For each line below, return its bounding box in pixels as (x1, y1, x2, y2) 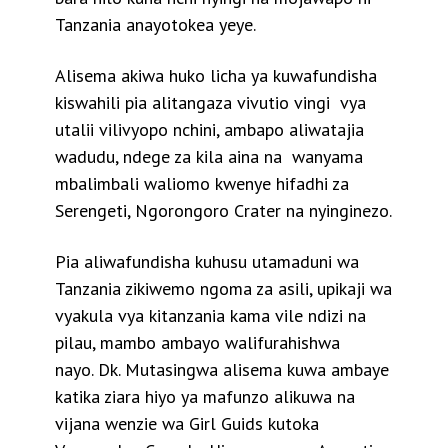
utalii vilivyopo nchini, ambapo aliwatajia (55, 117, 364, 141)
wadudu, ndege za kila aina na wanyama (55, 144, 363, 168)
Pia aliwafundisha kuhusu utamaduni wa (55, 249, 359, 273)
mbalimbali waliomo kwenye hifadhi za (55, 171, 349, 195)
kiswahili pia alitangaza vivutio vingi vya (55, 90, 366, 114)
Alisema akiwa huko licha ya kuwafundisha (55, 63, 377, 87)
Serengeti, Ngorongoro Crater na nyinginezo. (55, 198, 392, 222)
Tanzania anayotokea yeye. (55, 12, 256, 36)
